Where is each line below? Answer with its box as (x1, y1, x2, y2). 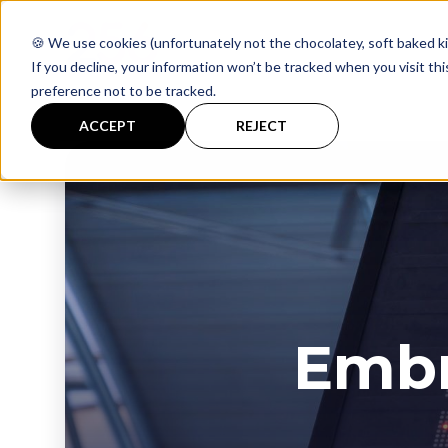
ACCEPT (79, 116, 137, 134)
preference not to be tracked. (30, 81, 216, 99)
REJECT (236, 116, 288, 134)
